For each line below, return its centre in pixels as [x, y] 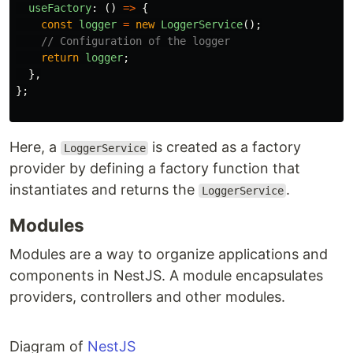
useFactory [60, 8]
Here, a [35, 147]
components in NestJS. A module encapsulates [166, 275]
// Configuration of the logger [136, 41]
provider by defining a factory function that [155, 168]
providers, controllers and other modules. [147, 297]
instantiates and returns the [104, 190]
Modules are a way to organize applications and [169, 254]
